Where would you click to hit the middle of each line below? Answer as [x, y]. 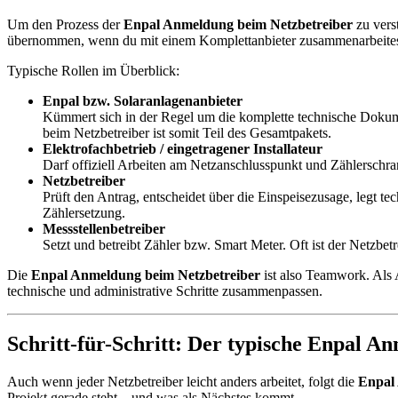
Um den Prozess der [65, 24]
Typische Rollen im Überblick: [93, 70]
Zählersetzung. [84, 212]
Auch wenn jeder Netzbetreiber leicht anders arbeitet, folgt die [183, 382]
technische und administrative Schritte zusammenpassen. [165, 291]
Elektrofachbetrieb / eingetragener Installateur [183, 148]
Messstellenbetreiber [104, 228]
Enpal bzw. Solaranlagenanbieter [143, 100]
